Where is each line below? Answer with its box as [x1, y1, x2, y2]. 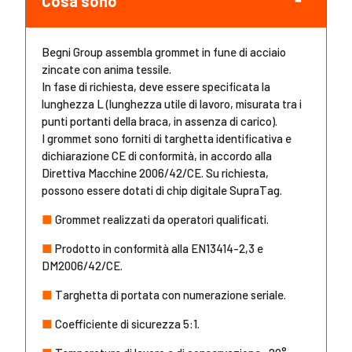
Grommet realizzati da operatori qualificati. [53, 212, 269, 226]
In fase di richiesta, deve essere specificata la [42, 79, 270, 93]
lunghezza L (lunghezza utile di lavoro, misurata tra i [42, 97, 302, 111]
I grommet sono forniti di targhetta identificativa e [42, 131, 291, 145]
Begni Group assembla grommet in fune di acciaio [42, 45, 286, 59]
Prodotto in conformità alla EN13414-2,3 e [53, 241, 263, 255]
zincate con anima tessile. [42, 62, 171, 76]
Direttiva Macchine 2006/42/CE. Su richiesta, [42, 166, 269, 180]
